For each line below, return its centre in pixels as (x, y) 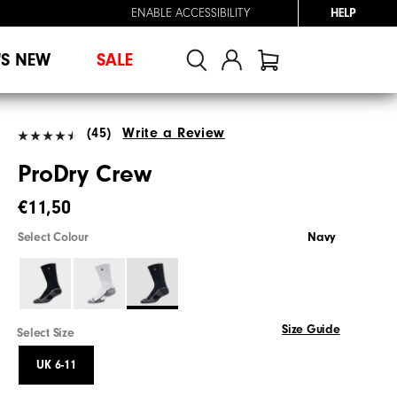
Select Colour (53, 237)
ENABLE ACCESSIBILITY (191, 13)
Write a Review (174, 132)
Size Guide (311, 329)
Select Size (46, 333)
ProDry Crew (85, 174)
